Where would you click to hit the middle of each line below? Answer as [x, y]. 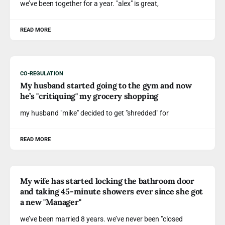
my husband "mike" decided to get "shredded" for [94, 113]
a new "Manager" [51, 202]
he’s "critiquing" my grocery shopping [89, 96]
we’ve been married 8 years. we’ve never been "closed [101, 219]
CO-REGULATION [42, 74]
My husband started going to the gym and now [106, 85]
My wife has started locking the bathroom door [107, 181]
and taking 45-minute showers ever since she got [111, 191]
